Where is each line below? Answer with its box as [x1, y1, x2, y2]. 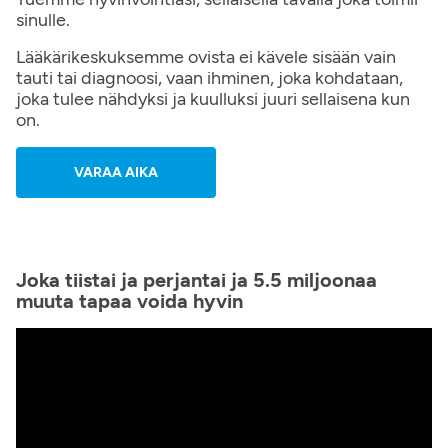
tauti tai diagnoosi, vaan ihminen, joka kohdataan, [16, 67, 403, 89]
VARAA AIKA [74, 164, 158, 181]
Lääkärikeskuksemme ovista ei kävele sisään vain [16, 46, 396, 68]
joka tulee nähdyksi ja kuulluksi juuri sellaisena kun [16, 88, 410, 110]
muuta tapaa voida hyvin [16, 289, 243, 313]
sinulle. [16, 9, 70, 31]
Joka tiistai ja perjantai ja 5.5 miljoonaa [16, 268, 377, 292]
